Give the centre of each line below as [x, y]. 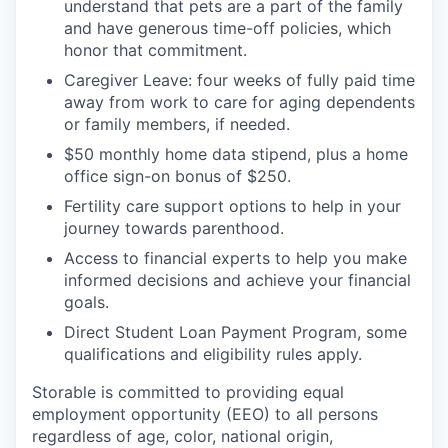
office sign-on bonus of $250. [177, 176]
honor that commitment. [155, 50]
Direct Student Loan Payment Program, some [235, 332]
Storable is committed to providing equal [188, 392]
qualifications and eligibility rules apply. [213, 354]
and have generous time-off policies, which [227, 28]
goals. [86, 302]
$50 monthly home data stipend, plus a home [236, 154]
